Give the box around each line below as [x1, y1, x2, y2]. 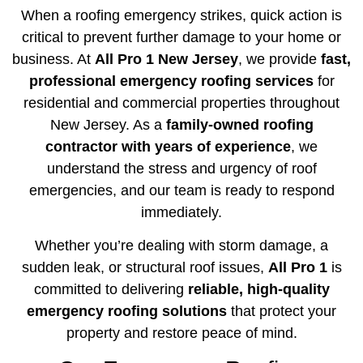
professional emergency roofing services [28, 72, 314, 89]
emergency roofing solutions [27, 302, 227, 319]
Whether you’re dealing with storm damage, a [35, 237, 328, 254]
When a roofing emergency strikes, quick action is [21, 6, 342, 23]
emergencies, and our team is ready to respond [28, 181, 335, 199]
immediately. [141, 203, 222, 220]
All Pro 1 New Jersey [95, 50, 238, 67]
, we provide [238, 50, 321, 67]
